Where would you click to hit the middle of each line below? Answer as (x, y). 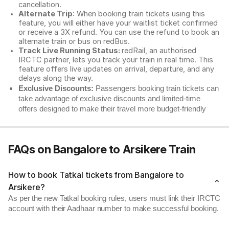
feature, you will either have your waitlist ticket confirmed (118, 23)
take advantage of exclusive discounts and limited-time (109, 99)
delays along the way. (56, 78)
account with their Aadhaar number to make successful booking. (113, 209)
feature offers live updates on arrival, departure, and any (116, 69)
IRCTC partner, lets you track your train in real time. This (116, 60)
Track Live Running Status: (70, 51)
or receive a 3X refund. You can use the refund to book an (119, 32)
